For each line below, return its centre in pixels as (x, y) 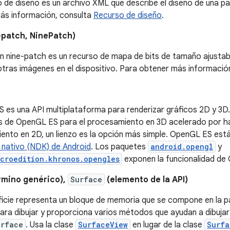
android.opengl (182, 147)
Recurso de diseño (128, 15)
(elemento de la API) (146, 180)
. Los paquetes (119, 147)
